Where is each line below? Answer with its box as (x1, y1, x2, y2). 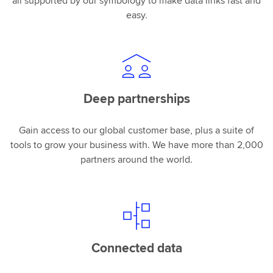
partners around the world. (80, 152, 193, 166)
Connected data (91, 238, 182, 257)
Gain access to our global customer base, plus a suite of (19, 123, 254, 137)
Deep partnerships (83, 89, 190, 108)
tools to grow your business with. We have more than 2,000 (10, 138, 263, 152)
